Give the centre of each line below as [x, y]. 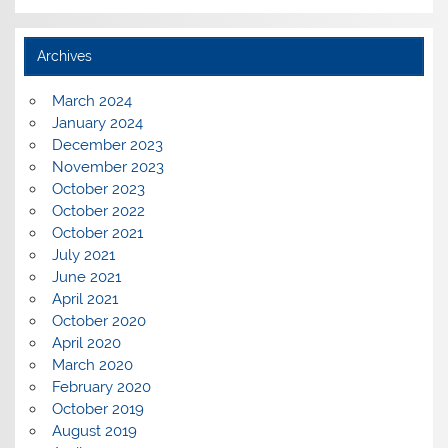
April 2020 [86, 342]
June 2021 [86, 276]
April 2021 [84, 298]
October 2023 [98, 188]
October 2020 [98, 320]
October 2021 [97, 232]
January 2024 [97, 122]
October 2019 [97, 408]
